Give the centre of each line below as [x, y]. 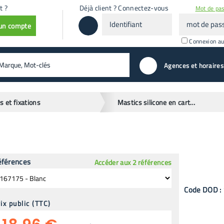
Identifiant [118, 18]
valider [132, 63]
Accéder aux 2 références [133, 162]
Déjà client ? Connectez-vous [124, 7]
